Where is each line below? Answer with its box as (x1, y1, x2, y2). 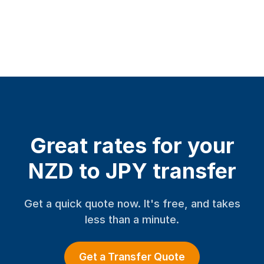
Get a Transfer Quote (79, 250, 185, 263)
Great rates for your (29, 133, 235, 159)
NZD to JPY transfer (28, 158, 236, 184)
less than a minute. (85, 213, 179, 226)
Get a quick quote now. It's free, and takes (24, 197, 240, 210)
